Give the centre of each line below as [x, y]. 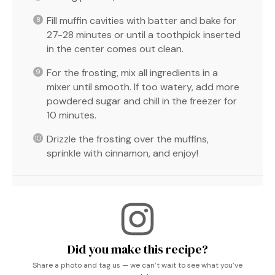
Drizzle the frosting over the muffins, [128, 139]
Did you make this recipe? [137, 249]
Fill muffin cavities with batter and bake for [141, 20]
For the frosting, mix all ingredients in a [132, 72]
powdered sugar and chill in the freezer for [142, 101]
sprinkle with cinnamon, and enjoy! [122, 153]
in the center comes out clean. [115, 48]
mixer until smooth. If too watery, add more [143, 87]
